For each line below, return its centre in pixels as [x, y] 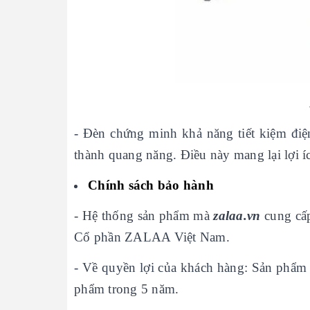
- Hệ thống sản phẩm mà [144, 216]
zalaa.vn [237, 216]
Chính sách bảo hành [151, 185]
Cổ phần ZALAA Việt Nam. [152, 237]
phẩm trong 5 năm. [127, 289]
